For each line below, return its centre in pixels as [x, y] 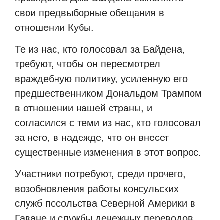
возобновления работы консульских [97, 189]
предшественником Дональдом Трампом [108, 94]
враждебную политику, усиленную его [101, 79]
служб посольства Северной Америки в [105, 204]
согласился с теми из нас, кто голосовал [108, 123]
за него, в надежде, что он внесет [92, 138]
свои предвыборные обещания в [89, 13]
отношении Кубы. [54, 27]
